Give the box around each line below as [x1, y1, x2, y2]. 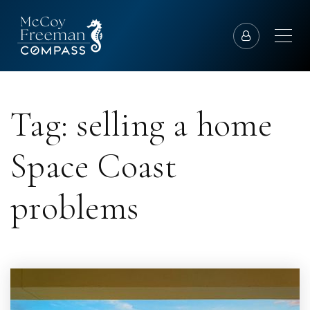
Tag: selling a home [10, 104, 272, 145]
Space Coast [10, 145, 177, 187]
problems [10, 187, 138, 228]
